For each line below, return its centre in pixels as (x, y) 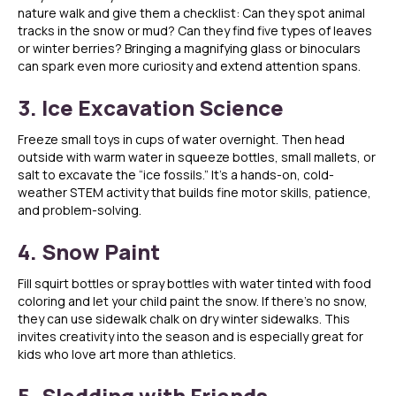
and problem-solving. (80, 210)
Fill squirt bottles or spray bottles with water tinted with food (194, 284)
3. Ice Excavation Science (151, 108)
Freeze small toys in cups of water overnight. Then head (181, 140)
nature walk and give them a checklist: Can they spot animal (191, 13)
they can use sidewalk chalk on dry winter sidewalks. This (184, 319)
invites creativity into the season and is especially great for (190, 337)
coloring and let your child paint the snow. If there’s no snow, (193, 301)
